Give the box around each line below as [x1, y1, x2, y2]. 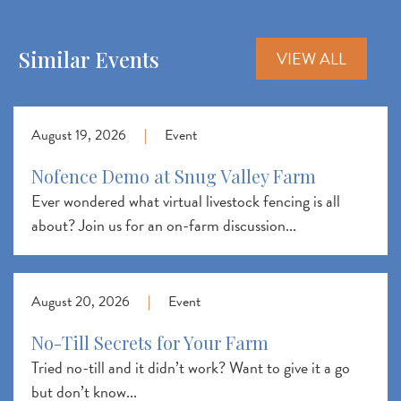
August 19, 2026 [31, 124, 126, 146]
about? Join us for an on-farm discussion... [31, 213, 296, 237]
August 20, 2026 [31, 291, 130, 312]
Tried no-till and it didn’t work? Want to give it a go [31, 355, 350, 380]
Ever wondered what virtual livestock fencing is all [31, 189, 340, 213]
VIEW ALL [277, 47, 346, 71]
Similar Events [18, 44, 159, 73]
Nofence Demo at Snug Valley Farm [31, 164, 316, 188]
